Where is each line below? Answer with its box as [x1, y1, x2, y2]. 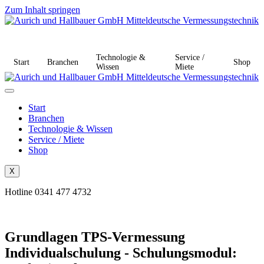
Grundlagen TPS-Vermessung [5, 229, 185, 245]
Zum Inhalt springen [5, 5, 80, 15]
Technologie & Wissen [28, 124, 113, 134]
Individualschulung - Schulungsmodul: [5, 245, 237, 260]
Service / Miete [28, 134, 84, 144]
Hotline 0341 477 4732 [5, 187, 91, 197]
